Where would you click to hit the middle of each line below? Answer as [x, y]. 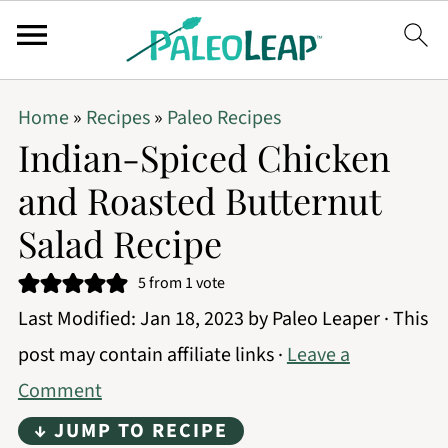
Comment [59, 391]
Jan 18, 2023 [191, 319]
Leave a [318, 355]
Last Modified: [78, 319]
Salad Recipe [119, 243]
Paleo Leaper [325, 319]
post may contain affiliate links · [152, 355]
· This [403, 319]
